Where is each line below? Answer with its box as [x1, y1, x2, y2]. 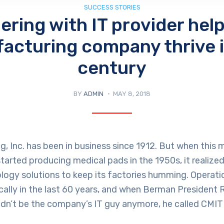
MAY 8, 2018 [113, 90, 150, 98]
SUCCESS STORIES [83, 3, 140, 11]
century [77, 57, 146, 79]
